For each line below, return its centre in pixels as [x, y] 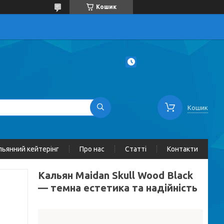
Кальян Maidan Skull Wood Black [115, 175]
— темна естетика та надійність [118, 188]
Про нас [92, 149]
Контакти [182, 149]
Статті [136, 149]
